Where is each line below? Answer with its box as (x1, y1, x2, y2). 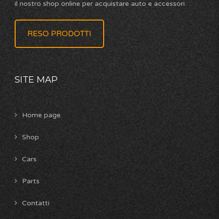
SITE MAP (15, 74, 58, 86)
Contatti (22, 199, 49, 208)
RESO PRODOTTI (27, 29, 91, 39)
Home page (22, 111, 61, 120)
